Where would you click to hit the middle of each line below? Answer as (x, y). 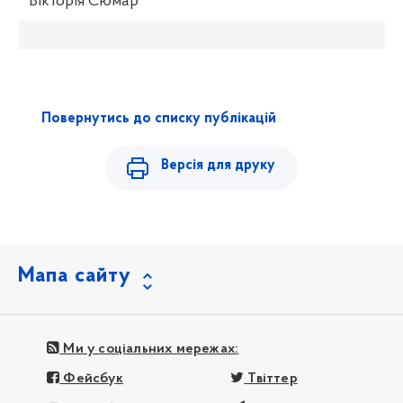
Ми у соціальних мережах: (149, 349)
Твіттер (271, 379)
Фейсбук (91, 379)
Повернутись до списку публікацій (158, 119)
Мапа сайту (75, 277)
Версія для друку (219, 165)
